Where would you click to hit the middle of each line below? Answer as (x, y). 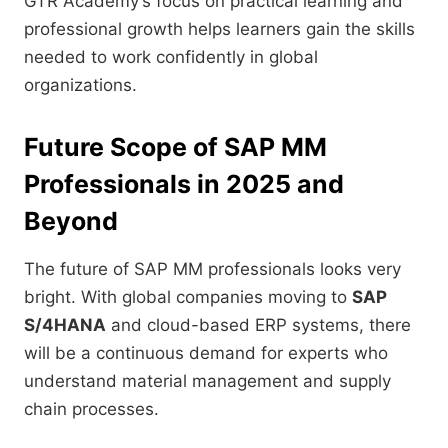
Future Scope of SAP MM (175, 147)
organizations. (80, 85)
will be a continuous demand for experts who (206, 353)
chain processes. (91, 409)
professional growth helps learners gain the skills (219, 29)
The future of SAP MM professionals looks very (212, 269)
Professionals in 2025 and (184, 184)
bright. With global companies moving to (188, 297)
